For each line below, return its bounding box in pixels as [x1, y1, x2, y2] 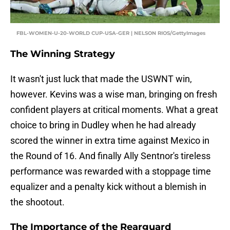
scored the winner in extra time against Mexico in [10, 135, 209, 146]
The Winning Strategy [10, 48, 115, 60]
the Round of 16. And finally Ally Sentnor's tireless [10, 150, 210, 162]
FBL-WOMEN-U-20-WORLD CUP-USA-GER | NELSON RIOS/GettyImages [16, 30, 205, 37]
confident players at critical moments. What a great [10, 104, 218, 116]
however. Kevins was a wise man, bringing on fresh [10, 89, 217, 100]
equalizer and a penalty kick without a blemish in [10, 181, 206, 193]
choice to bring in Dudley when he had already [10, 120, 196, 131]
